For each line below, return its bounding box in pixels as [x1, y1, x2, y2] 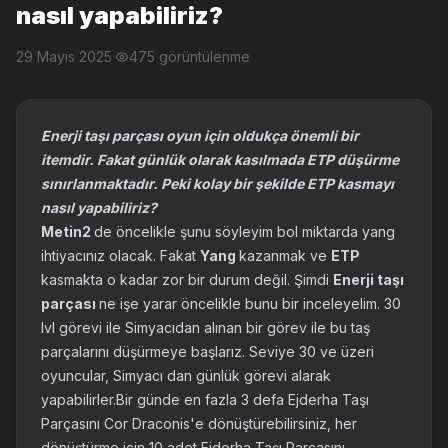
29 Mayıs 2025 [16, 48, 112, 65]
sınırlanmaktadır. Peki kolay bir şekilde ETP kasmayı [41, 175, 394, 192]
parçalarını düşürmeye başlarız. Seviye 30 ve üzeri [41, 343, 374, 360]
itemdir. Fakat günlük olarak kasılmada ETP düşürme [41, 151, 399, 168]
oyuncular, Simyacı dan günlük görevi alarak [41, 367, 331, 384]
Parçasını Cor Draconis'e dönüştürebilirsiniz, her [41, 415, 357, 432]
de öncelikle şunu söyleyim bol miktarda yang [94, 223, 395, 240]
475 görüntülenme [129, 48, 250, 65]
